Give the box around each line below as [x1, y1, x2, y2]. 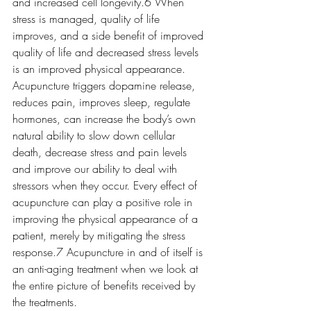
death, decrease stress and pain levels [12, 144, 190, 160]
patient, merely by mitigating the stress [12, 228, 189, 244]
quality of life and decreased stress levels [12, 44, 202, 60]
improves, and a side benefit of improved [12, 28, 207, 44]
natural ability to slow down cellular [12, 128, 178, 144]
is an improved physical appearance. [12, 61, 189, 77]
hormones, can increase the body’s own [12, 111, 199, 127]
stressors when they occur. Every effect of [12, 178, 201, 194]
